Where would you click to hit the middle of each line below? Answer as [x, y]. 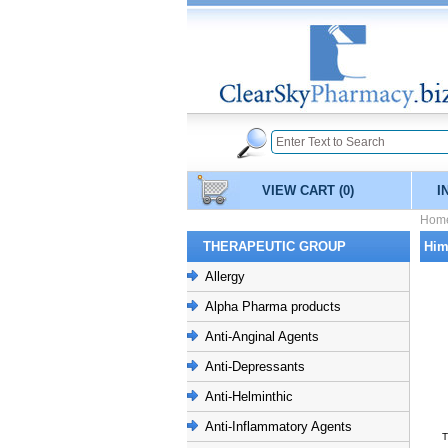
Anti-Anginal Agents [262, 336]
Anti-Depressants [255, 366]
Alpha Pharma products [273, 306]
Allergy [225, 276]
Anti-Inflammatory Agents [278, 426]
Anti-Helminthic [249, 396]
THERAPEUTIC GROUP [274, 246]
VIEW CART [300, 190]
